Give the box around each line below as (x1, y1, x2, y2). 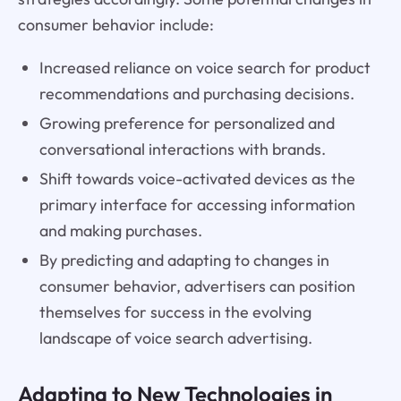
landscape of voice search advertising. (38, 328, 312, 349)
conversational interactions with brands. (38, 139, 326, 160)
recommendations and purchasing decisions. (38, 83, 354, 105)
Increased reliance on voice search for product (38, 57, 371, 79)
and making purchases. (38, 220, 202, 242)
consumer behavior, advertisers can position (38, 276, 355, 297)
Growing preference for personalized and (38, 113, 335, 134)
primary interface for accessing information (38, 194, 355, 216)
